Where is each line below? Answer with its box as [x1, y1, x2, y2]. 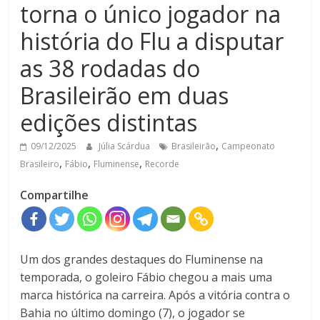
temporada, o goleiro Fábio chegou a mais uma [20, 269, 273, 286]
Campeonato [221, 140, 276, 153]
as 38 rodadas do [20, 53, 201, 84]
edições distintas [20, 107, 198, 139]
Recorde [145, 158, 180, 171]
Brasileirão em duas [20, 80, 229, 111]
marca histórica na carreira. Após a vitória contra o [20, 287, 291, 304]
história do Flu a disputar [20, 26, 284, 57]
